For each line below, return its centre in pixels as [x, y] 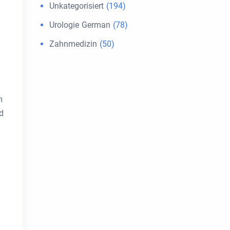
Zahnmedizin [73, 44]
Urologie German [80, 25]
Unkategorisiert [76, 6]
